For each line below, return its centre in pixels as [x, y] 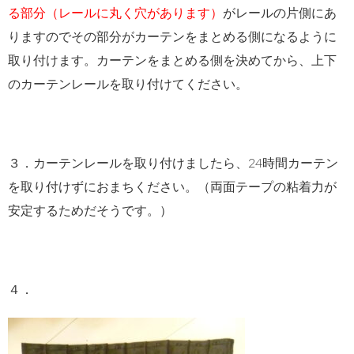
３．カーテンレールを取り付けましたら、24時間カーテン [173, 163]
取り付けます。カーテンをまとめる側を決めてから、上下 [172, 60]
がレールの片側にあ [280, 13]
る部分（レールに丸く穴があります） [115, 13]
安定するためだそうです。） [90, 211]
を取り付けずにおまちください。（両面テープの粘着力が [172, 187]
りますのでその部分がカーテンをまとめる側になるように [172, 37]
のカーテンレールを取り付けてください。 [128, 84]
